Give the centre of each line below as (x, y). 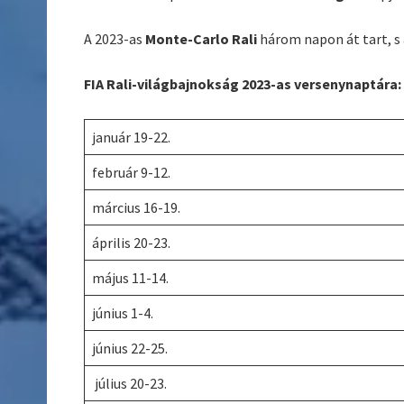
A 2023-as (115, 39)
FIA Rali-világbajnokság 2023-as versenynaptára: (243, 84)
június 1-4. (123, 313)
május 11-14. (131, 278)
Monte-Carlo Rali (202, 39)
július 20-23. (133, 384)
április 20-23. (134, 243)
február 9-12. (133, 173)
